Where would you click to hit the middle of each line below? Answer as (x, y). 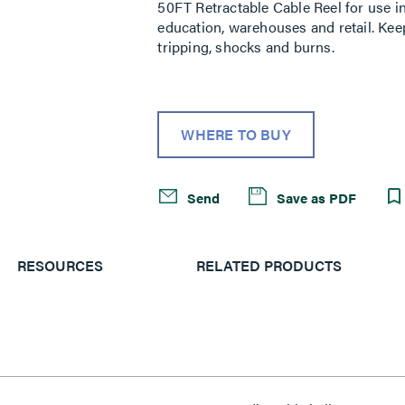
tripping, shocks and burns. (246, 47)
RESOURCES (61, 265)
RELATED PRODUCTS (268, 265)
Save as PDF (315, 198)
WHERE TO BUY (236, 134)
